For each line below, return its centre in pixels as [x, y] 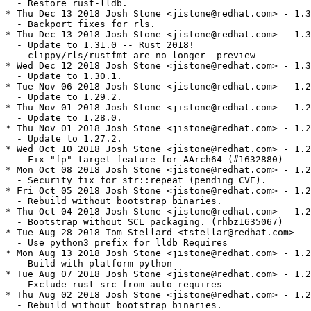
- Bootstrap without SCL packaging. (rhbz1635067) [144, 222]
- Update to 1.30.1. [64, 76]
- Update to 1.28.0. [64, 118]
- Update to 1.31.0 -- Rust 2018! [100, 45]
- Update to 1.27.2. [64, 139]
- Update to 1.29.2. [64, 97]
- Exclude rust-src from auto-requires [114, 285]
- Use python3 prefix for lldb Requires [117, 243]
